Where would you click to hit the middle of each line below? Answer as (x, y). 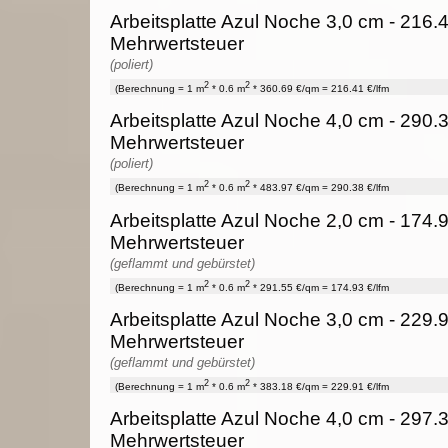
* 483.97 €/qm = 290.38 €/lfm (319, 188)
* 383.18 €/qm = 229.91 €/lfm (319, 387)
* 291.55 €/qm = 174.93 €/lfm (319, 288)
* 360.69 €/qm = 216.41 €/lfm (319, 89)
